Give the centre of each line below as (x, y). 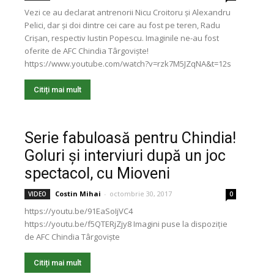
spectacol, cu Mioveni (97, 173)
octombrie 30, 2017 (141, 194)
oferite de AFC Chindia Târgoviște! (87, 51)
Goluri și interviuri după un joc (125, 156)
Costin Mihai (78, 194)
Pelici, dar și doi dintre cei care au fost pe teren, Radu (122, 25)
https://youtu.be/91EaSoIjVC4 (79, 211)
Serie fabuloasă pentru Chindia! (130, 138)
